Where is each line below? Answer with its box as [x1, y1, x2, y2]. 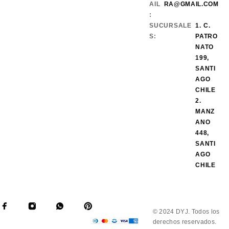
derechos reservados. [152, 218, 217, 226]
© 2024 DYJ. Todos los [152, 208, 220, 216]
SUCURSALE [149, 22, 192, 30]
